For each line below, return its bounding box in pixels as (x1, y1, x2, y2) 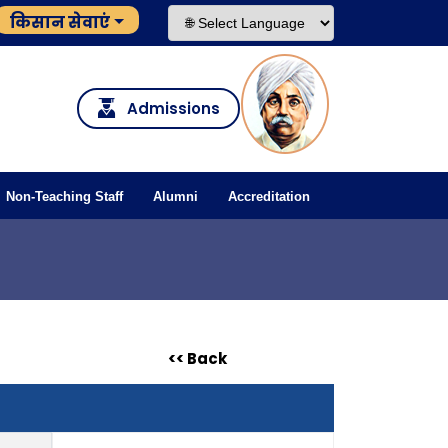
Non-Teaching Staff (6, 189, 123, 204)
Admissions (127, 98, 220, 119)
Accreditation (228, 189, 310, 204)
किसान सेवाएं (10, 11, 111, 34)
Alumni (153, 189, 198, 204)
